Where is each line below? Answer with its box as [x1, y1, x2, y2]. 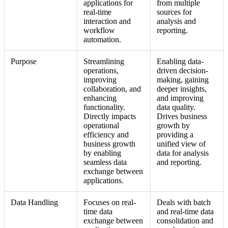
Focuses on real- [83, 197, 136, 207]
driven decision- [157, 66, 208, 75]
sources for [157, 7, 192, 16]
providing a [157, 130, 193, 139]
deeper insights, [157, 84, 207, 93]
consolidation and [157, 216, 213, 225]
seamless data [83, 157, 127, 166]
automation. [83, 35, 121, 44]
